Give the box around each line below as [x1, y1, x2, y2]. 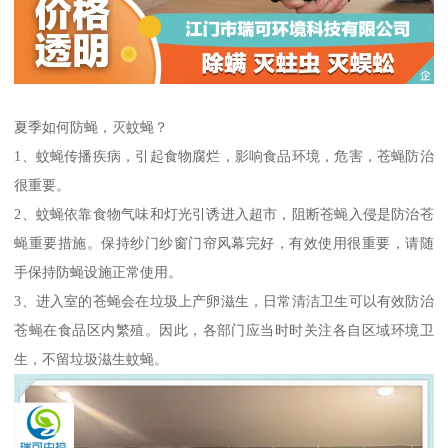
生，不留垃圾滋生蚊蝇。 [14, 351, 169, 368]
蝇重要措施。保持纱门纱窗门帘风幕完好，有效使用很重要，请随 [14, 235, 434, 252]
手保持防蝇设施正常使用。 [14, 264, 183, 281]
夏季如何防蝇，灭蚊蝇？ [14, 119, 169, 136]
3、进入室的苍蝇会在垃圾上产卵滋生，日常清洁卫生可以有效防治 [14, 293, 434, 310]
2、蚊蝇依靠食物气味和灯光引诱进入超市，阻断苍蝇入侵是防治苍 [14, 206, 434, 223]
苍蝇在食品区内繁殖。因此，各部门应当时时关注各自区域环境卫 [14, 322, 434, 339]
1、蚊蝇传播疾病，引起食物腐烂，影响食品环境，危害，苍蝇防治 [14, 148, 434, 165]
